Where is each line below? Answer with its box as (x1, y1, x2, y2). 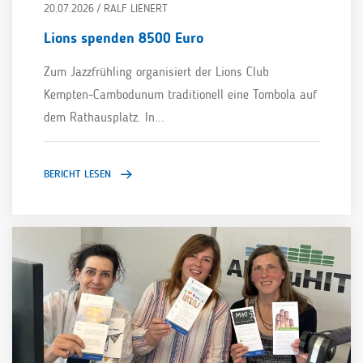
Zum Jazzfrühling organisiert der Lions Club (43, 64, 269, 80)
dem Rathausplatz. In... (43, 109, 164, 126)
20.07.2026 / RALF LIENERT (43, 2, 168, 16)
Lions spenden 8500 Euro (43, 29, 203, 48)
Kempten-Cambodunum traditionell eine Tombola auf (43, 87, 317, 103)
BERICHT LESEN (43, 168, 111, 181)
